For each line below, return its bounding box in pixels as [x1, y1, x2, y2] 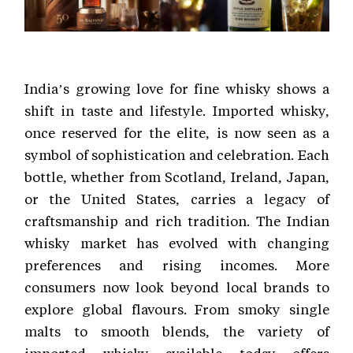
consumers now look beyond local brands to [24, 277, 329, 295]
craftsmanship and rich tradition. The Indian [24, 211, 329, 229]
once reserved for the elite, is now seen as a [24, 123, 329, 141]
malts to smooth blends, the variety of [24, 321, 329, 340]
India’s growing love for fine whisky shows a [24, 79, 329, 97]
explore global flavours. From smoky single [24, 299, 329, 318]
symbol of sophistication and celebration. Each [24, 145, 329, 163]
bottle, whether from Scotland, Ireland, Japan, [24, 167, 329, 185]
